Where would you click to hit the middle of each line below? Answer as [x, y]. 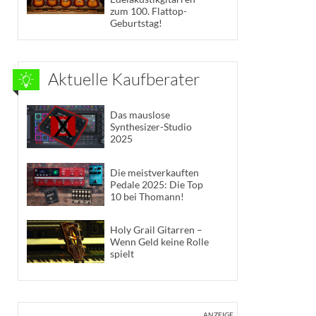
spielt [122, 254]
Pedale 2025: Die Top [157, 184]
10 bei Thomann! [147, 196]
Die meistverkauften [154, 172]
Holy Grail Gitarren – [156, 230]
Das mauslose [140, 115]
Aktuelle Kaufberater [124, 79]
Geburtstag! [136, 23]
